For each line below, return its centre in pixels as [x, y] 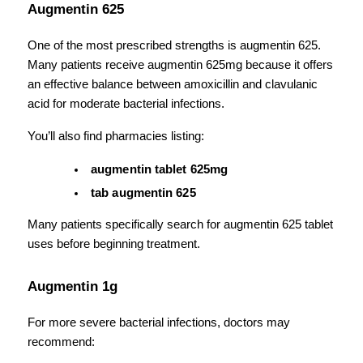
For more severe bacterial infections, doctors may [159, 322]
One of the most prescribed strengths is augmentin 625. [174, 45]
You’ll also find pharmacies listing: [116, 136]
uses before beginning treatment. [114, 243]
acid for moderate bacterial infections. [126, 103]
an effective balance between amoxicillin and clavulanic [173, 84]
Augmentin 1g [73, 286]
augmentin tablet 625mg [160, 169]
